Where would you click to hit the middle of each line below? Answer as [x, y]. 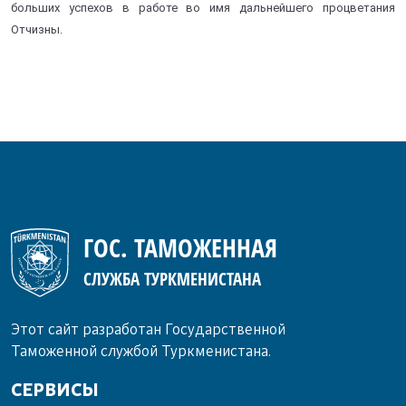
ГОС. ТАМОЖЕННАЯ [180, 247]
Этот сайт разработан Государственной [148, 329]
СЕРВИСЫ [55, 390]
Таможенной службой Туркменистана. [141, 351]
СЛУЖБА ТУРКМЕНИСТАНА [172, 278]
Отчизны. [37, 29]
